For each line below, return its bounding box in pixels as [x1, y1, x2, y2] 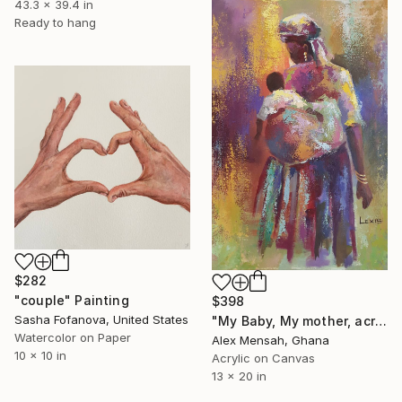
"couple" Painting [14, 293, 129, 309]
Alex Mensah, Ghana [212, 332, 329, 347]
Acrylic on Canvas [212, 350, 315, 365]
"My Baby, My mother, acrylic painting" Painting [374, 312, 387, 328]
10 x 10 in [14, 348, 66, 363]
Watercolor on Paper [14, 330, 131, 345]
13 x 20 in [212, 368, 267, 383]
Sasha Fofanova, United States [14, 312, 188, 328]
